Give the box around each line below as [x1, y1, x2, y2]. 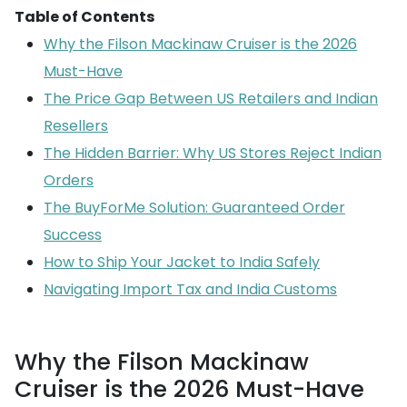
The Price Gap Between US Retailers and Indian [44, 88, 378, 109]
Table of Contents [15, 6, 154, 27]
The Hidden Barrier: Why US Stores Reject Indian [44, 143, 382, 164]
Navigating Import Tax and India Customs [44, 279, 337, 300]
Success [44, 224, 102, 245]
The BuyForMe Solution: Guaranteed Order [44, 197, 345, 218]
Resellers [44, 115, 108, 136]
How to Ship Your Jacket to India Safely [44, 252, 320, 273]
